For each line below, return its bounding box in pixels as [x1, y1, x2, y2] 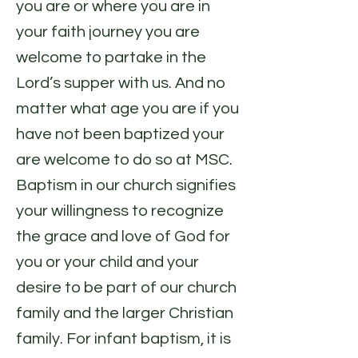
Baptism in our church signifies [16, 177, 236, 193]
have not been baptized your [16, 126, 225, 142]
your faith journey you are [16, 24, 200, 40]
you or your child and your [16, 254, 199, 270]
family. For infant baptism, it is [16, 331, 231, 347]
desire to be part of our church [16, 280, 237, 296]
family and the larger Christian [16, 305, 233, 321]
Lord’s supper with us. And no [16, 75, 225, 91]
